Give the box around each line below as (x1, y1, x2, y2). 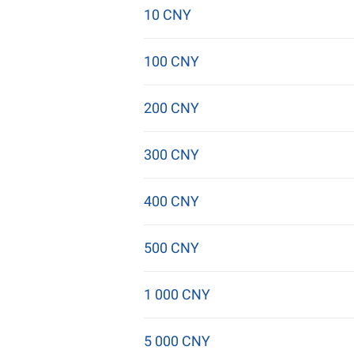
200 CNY (144, 100, 199, 116)
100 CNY (144, 53, 199, 70)
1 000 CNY (144, 286, 210, 303)
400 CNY (144, 193, 199, 209)
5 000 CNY (144, 333, 210, 349)
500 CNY (144, 239, 199, 256)
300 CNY (144, 146, 199, 163)
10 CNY (144, 6, 191, 23)
